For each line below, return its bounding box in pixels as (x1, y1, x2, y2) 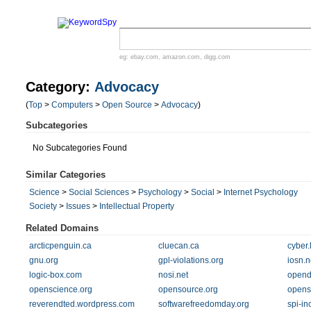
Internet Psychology (224, 187, 298, 197)
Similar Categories (26, 169, 106, 180)
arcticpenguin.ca (29, 241, 92, 251)
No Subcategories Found (33, 143, 127, 153)
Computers (51, 100, 93, 110)
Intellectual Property (99, 201, 174, 211)
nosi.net (158, 270, 188, 280)
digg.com (204, 53, 230, 60)
